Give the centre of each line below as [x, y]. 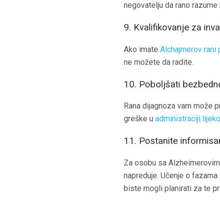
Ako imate [142, 49]
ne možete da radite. [159, 62]
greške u [139, 119]
